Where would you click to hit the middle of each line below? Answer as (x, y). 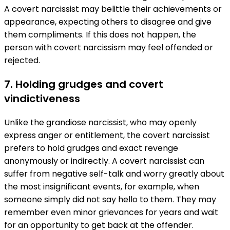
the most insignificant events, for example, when (102, 187)
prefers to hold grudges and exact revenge (91, 148)
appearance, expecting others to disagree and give (108, 22)
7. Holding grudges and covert (84, 84)
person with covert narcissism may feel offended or (109, 48)
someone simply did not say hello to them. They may (110, 200)
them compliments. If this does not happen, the (100, 35)
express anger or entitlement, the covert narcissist (107, 136)
